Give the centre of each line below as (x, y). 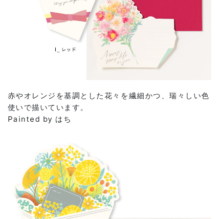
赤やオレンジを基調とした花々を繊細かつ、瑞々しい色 (109, 96)
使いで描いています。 (48, 108)
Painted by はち (40, 119)
